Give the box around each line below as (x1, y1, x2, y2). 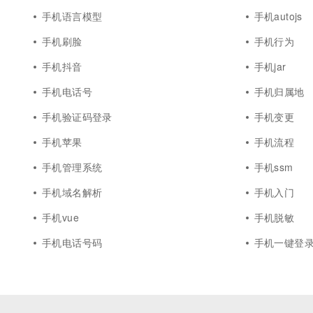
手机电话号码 (42, 235, 103, 249)
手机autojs (254, 9, 303, 23)
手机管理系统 (42, 160, 103, 174)
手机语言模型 (42, 9, 103, 23)
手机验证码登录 (42, 110, 112, 124)
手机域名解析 (42, 185, 103, 199)
